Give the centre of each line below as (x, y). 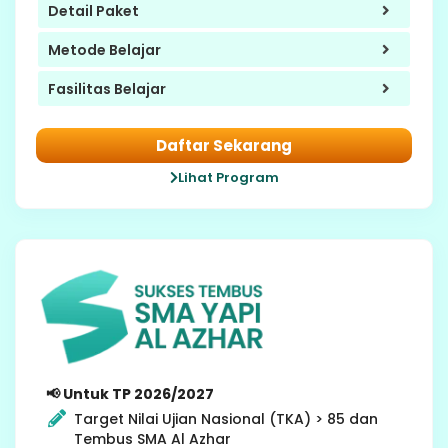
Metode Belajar (104, 49)
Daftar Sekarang (224, 146)
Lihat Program (228, 178)
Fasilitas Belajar (107, 88)
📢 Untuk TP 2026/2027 (130, 394)
